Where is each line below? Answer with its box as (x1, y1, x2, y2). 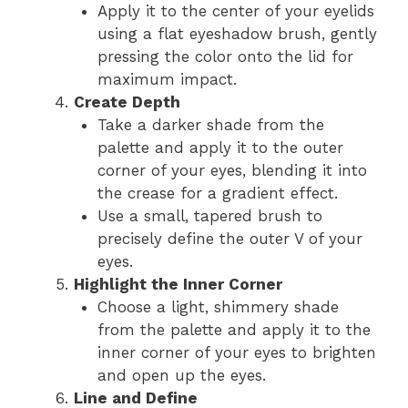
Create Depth (74, 93, 180, 111)
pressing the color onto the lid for (97, 47, 353, 66)
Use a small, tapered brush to (97, 207, 322, 225)
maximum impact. (97, 70, 237, 88)
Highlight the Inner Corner (74, 275, 282, 293)
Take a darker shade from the (97, 116, 324, 134)
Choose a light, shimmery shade (97, 298, 339, 316)
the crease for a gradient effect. (97, 184, 338, 202)
